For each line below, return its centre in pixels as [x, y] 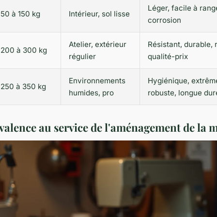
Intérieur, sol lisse [99, 14]
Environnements [97, 81]
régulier [82, 57]
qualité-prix [168, 57]
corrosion [164, 20]
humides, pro [91, 93]
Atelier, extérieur [98, 45]
